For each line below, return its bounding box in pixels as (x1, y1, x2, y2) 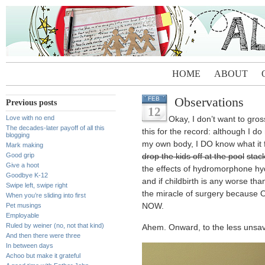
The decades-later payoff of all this (6, 124, 105, 131)
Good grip (6, 151, 34, 159)
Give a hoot (6, 161, 39, 169)
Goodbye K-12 (6, 172, 48, 179)
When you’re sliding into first (6, 192, 86, 199)
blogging (6, 131, 30, 138)
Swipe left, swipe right (6, 182, 67, 189)
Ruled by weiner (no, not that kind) (6, 222, 104, 229)
